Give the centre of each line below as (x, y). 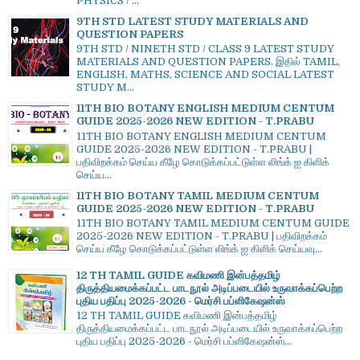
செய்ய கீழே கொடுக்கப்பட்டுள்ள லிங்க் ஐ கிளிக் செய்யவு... (199, 249)
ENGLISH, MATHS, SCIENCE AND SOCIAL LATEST (205, 75)
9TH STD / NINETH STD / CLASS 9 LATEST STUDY (205, 49)
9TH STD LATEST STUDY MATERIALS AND (192, 21)
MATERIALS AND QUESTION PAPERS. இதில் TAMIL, (208, 62)
